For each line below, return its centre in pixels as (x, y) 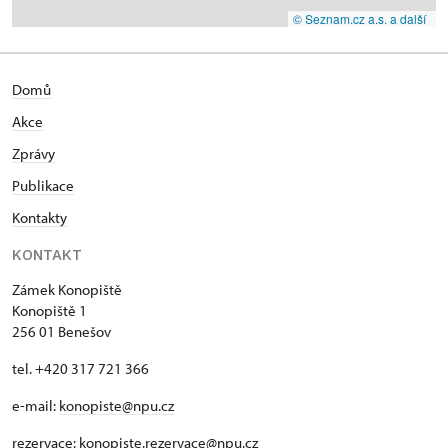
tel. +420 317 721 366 (80, 368)
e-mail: (35, 405)
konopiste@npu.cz (116, 405)
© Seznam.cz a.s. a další (359, 18)
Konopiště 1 (49, 310)
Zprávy (33, 153)
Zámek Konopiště (67, 289)
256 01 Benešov (61, 331)
